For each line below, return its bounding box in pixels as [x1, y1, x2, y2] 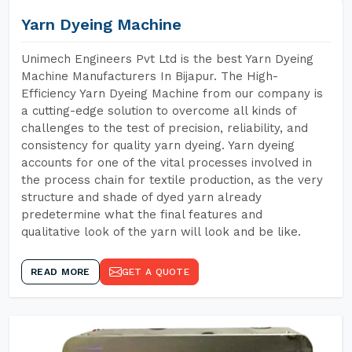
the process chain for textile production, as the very [21, 173, 323, 187]
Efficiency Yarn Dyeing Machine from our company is [21, 86, 323, 101]
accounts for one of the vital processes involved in [21, 156, 312, 170]
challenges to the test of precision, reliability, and [21, 121, 308, 135]
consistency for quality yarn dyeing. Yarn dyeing [21, 138, 295, 152]
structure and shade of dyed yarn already [21, 190, 262, 204]
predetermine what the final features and [21, 207, 262, 222]
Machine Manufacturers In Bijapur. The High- [21, 69, 278, 83]
